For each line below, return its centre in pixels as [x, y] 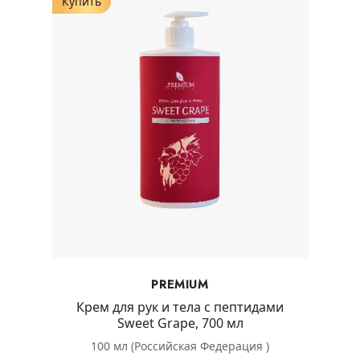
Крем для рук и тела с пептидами [180, 307]
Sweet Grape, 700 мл [180, 323]
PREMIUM [180, 285]
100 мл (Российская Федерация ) [180, 346]
